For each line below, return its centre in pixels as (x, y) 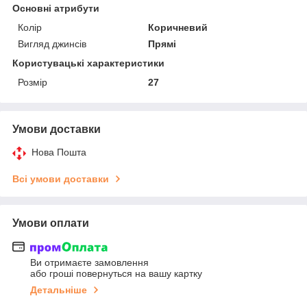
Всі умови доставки (61, 179)
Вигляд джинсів (52, 44)
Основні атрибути (56, 8)
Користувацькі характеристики (88, 63)
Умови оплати (51, 223)
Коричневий (178, 27)
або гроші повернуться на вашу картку (116, 274)
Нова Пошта (59, 152)
